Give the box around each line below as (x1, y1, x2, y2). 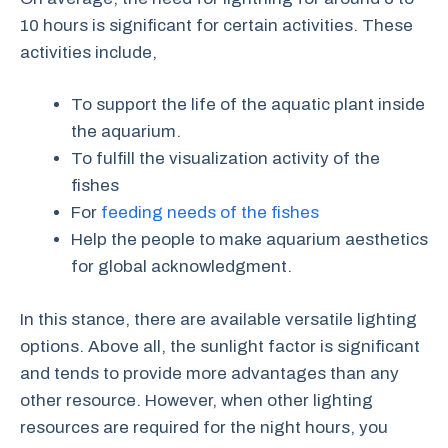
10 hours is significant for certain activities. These (20, 15, 413, 35)
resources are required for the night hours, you (20, 417, 388, 437)
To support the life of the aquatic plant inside (71, 95, 425, 114)
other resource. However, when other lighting (20, 390, 373, 410)
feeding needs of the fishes (101, 203, 319, 222)
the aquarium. (71, 122, 181, 141)
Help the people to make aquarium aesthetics (71, 230, 428, 249)
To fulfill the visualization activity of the (71, 149, 380, 168)
